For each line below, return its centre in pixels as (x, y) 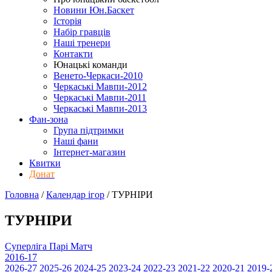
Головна (22, 195)
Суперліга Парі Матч (49, 246)
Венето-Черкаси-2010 (98, 76)
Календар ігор (75, 195)
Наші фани (76, 141)
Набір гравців (82, 32)
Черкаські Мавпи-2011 (100, 97)
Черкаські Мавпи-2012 (100, 87)
